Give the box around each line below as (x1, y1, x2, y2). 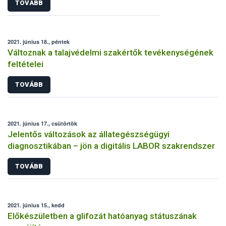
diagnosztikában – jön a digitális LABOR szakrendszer (8, 141, 215, 151)
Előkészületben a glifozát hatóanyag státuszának (8, 210, 197, 221)
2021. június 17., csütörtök (8, 120, 77, 128)
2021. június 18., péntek (8, 38, 70, 46)
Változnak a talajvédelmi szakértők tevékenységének (8, 47, 213, 58)
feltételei (8, 59, 43, 70)
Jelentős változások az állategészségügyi (8, 129, 169, 140)
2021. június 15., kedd (8, 201, 65, 209)
